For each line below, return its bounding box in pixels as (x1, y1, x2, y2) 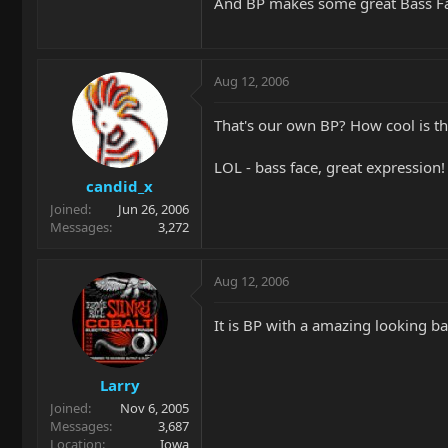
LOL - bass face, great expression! (214, 157, 445, 177)
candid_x (86, 175, 153, 196)
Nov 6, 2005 (120, 399, 189, 417)
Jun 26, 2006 (118, 199, 189, 218)
